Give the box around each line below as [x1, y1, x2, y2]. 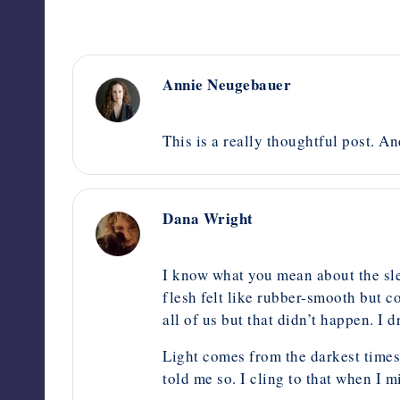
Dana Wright [162, 206, 254, 229]
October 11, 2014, [162, 229, 269, 248]
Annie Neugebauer [162, 72, 291, 96]
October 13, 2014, [162, 96, 269, 114]
